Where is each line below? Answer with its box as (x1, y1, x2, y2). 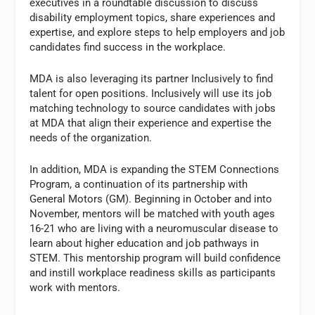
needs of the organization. (30, 131, 153, 145)
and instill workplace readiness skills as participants (30, 266, 276, 280)
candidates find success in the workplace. (30, 41, 226, 54)
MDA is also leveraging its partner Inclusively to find (30, 72, 274, 86)
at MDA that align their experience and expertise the (30, 117, 272, 130)
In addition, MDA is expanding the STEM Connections (30, 163, 280, 176)
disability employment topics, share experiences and (30, 11, 276, 25)
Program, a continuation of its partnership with (30, 178, 248, 191)
